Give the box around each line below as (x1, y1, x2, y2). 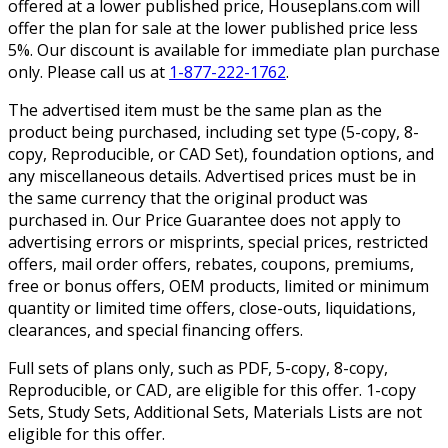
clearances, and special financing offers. (8, 318, 303, 341)
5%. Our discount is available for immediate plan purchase (8, 38, 440, 61)
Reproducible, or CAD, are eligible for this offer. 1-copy (8, 378, 416, 401)
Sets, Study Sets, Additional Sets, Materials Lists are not (8, 400, 422, 423)
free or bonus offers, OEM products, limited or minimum (8, 274, 429, 297)
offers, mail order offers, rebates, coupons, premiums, (8, 252, 414, 275)
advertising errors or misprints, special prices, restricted (8, 230, 428, 253)
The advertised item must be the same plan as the (8, 98, 382, 121)
